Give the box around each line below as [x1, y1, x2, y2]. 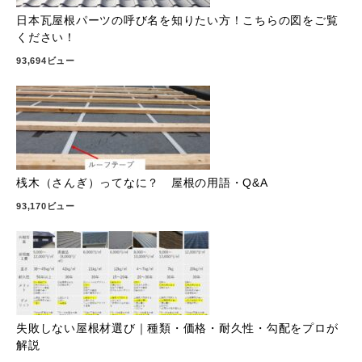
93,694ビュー [16, 56, 75, 66]
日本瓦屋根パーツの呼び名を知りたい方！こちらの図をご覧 [16, 14, 339, 27]
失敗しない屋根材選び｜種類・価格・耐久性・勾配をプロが [16, 322, 339, 335]
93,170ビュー [16, 201, 75, 212]
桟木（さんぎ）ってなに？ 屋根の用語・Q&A [16, 176, 280, 190]
